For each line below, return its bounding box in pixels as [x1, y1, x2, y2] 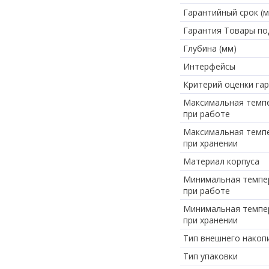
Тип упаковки [183, 250, 238, 262]
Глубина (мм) [183, 42, 237, 54]
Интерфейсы [183, 60, 235, 72]
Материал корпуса [183, 155, 259, 167]
